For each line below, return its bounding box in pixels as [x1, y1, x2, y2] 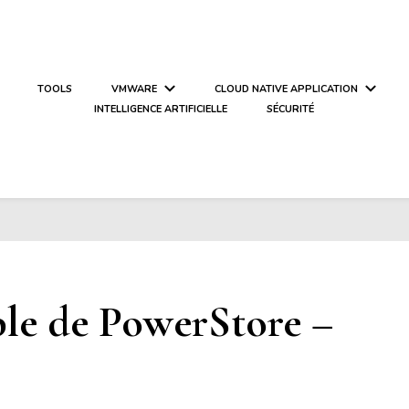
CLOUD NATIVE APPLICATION [214, 81, 358, 96]
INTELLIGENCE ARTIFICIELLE [94, 101, 228, 116]
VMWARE [110, 81, 157, 96]
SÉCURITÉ [267, 101, 315, 116]
